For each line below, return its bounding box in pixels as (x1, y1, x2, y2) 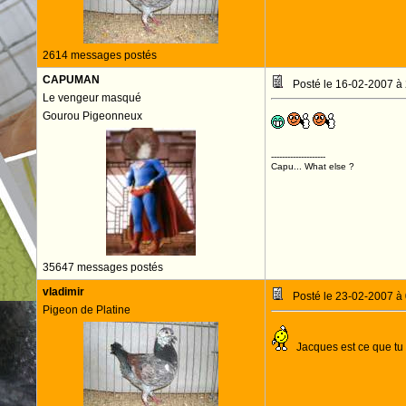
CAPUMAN (42, 73, 100, 86)
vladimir (42, 285, 84, 298)
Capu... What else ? (270, 161, 354, 171)
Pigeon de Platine (42, 304, 130, 316)
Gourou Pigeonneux (42, 110, 142, 122)
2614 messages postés (42, 49, 157, 62)
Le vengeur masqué (42, 92, 141, 104)
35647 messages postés (42, 261, 163, 274)
